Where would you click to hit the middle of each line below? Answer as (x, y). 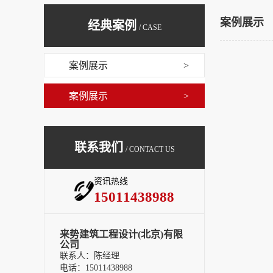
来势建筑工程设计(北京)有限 (121, 234)
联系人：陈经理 (90, 256)
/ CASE (150, 27)
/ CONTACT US (150, 149)
